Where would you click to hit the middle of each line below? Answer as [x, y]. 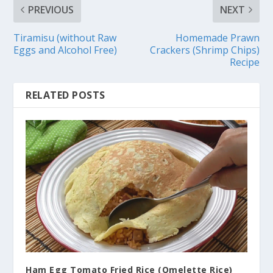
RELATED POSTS [66, 95]
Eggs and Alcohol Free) [66, 50]
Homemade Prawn [217, 37]
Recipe [244, 62]
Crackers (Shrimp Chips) [204, 50]
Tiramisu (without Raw [65, 37]
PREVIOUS [51, 9]
